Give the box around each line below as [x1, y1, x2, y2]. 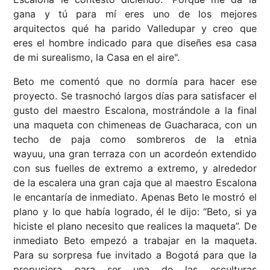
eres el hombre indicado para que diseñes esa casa [13, 37, 257, 49]
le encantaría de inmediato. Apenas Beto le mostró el [13, 191, 257, 204]
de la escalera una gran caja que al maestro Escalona [13, 177, 257, 189]
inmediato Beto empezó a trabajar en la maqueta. [13, 234, 257, 247]
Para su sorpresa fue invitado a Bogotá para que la [13, 249, 257, 262]
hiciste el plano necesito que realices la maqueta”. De [13, 220, 257, 233]
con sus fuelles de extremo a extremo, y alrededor [13, 162, 257, 175]
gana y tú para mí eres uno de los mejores [13, 8, 257, 20]
